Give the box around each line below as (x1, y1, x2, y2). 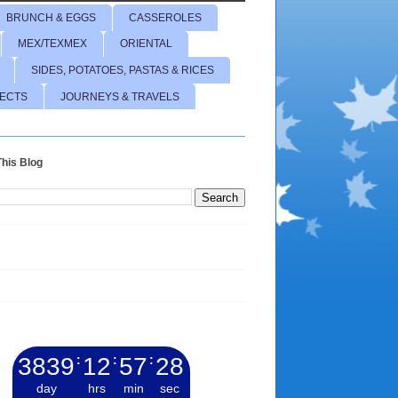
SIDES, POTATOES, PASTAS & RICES (31, 63, 214, 76)
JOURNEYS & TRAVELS (60, 90, 179, 103)
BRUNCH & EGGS (6, 11, 96, 24)
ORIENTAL (120, 37, 172, 51)
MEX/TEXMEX (18, 37, 87, 51)
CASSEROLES (129, 11, 202, 24)
